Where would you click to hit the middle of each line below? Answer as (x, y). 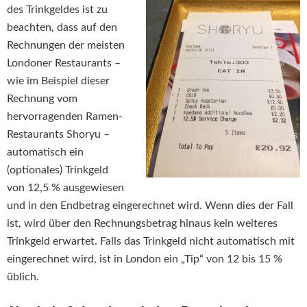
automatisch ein (45, 152)
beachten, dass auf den (62, 28)
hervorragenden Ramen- (65, 117)
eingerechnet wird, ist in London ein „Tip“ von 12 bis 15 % (145, 259)
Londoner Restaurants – (64, 63)
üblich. (23, 277)
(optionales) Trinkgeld (58, 170)
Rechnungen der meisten (66, 46)
